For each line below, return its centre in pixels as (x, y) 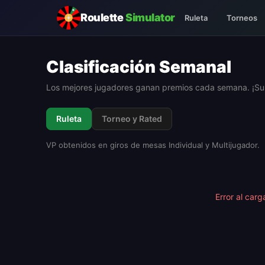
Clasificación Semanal (139, 67)
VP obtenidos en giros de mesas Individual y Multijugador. (153, 145)
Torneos (242, 17)
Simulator (150, 17)
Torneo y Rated (132, 119)
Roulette (103, 17)
